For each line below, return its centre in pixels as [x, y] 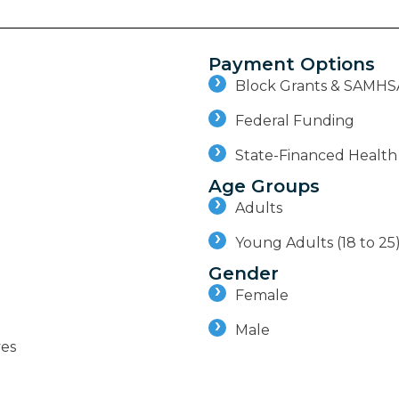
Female [262, 296]
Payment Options [292, 65]
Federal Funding [295, 121]
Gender [244, 274]
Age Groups [264, 187]
